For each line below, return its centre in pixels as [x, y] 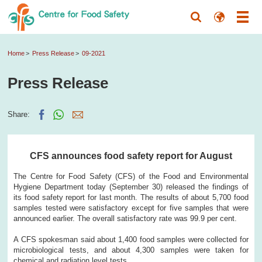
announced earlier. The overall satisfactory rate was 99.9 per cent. [125, 218]
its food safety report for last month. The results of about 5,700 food [131, 197]
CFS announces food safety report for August [131, 155]
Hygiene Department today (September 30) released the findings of [131, 187]
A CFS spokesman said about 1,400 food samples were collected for [131, 239]
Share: [19, 114]
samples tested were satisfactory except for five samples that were [131, 208]
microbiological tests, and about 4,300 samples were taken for [131, 250]
